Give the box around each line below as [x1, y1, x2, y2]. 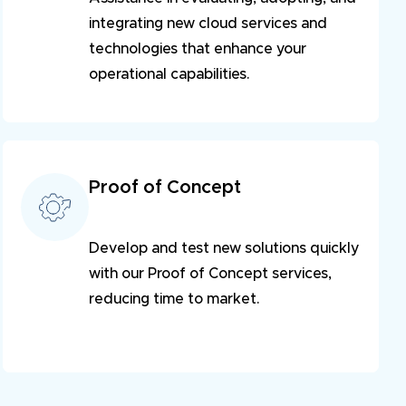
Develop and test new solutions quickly [89, 241, 360, 256]
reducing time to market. [89, 292, 260, 307]
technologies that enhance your [89, 42, 307, 57]
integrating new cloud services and [89, 16, 328, 32]
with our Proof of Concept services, [89, 266, 333, 282]
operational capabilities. [89, 67, 250, 82]
